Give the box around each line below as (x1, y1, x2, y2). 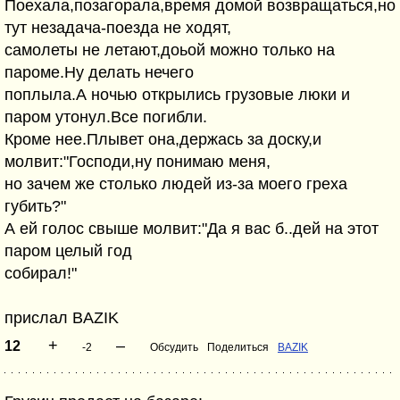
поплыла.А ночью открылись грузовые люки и (4, 86, 350, 104)
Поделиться (207, 341, 269, 354)
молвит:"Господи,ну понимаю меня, (4, 153, 271, 171)
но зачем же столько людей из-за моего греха (4, 175, 347, 193)
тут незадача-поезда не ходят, (4, 19, 231, 37)
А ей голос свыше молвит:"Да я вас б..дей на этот (4, 220, 379, 237)
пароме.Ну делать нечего (4, 63, 194, 81)
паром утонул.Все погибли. (4, 108, 207, 126)
